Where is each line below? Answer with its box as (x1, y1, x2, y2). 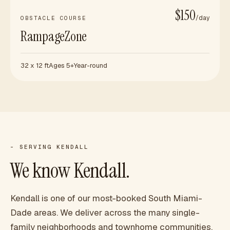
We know (10, 157, 74, 184)
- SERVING (10, 143, 56, 150)
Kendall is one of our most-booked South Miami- (10, 193, 202, 204)
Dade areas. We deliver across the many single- (10, 207, 200, 218)
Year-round (74, 61, 107, 70)
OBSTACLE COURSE (21, 14, 87, 22)
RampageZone (21, 28, 87, 45)
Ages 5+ (49, 61, 74, 70)
